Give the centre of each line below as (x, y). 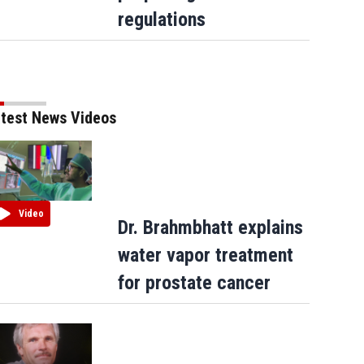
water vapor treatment (205, 256)
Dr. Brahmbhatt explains (210, 228)
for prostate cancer (194, 283)
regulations (161, 20)
